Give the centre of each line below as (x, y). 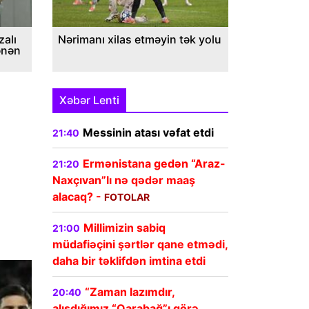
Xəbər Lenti (89, 100)
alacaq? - (78, 197)
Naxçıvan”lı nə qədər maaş (124, 180)
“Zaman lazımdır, (130, 292)
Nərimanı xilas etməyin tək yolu (140, 40)
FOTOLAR (127, 197)
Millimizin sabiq (124, 228)
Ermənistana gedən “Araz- (154, 164)
